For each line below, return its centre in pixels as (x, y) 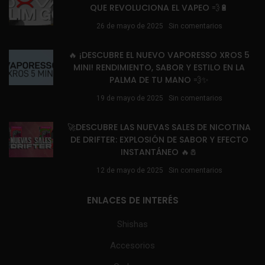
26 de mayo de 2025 (130, 26)
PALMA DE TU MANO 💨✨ (159, 80)
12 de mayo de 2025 (130, 170)
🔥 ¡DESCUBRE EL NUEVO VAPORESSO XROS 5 (159, 55)
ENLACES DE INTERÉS (132, 200)
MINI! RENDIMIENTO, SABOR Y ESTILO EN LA (159, 67)
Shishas (132, 224)
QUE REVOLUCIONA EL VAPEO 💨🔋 (159, 8)
